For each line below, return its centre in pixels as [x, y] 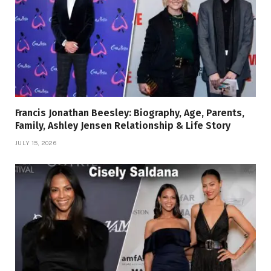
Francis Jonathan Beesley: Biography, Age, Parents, [130, 113]
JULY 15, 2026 [36, 143]
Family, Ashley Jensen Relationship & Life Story [123, 126]
